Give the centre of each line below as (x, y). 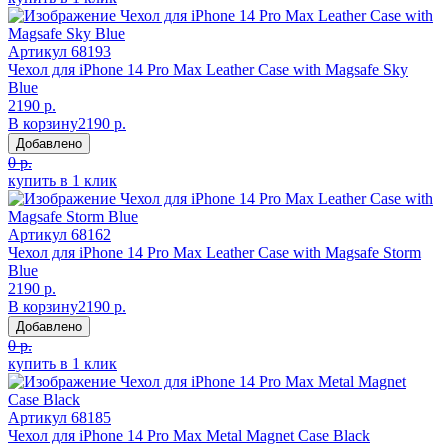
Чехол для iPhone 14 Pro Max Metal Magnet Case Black (189, 435)
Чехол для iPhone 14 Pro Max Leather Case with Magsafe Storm (214, 252)
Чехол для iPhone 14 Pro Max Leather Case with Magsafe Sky (208, 69)
